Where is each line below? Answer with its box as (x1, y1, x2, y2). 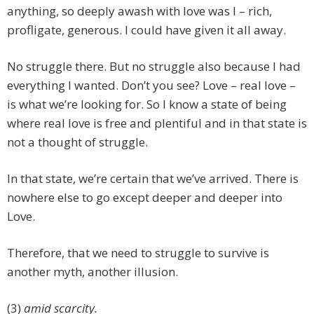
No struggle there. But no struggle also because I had (7, 58, 301, 75)
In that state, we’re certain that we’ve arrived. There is (7, 170, 299, 187)
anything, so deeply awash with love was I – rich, (7, 3, 272, 20)
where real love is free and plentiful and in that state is (7, 115, 307, 132)
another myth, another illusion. (7, 264, 178, 280)
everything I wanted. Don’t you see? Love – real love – (7, 77, 296, 94)
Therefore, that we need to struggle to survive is (7, 245, 269, 261)
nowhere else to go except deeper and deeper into (7, 189, 282, 206)
